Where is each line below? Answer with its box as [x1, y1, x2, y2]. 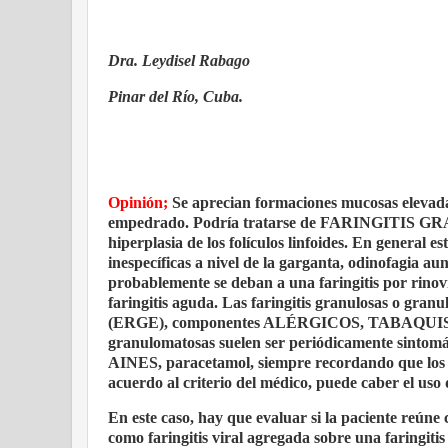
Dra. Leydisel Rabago [108, 51, 254, 69]
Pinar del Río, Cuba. [108, 88, 243, 106]
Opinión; [108, 193, 172, 211]
